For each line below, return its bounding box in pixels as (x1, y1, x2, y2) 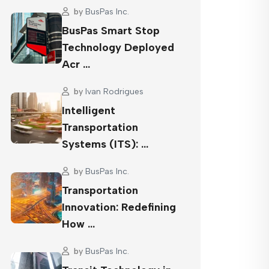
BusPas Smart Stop (62, 24, 160, 37)
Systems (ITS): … (62, 138, 148, 151)
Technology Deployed (62, 41, 174, 54)
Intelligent (62, 104, 115, 117)
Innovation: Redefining (62, 201, 176, 214)
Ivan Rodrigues (85, 86, 144, 97)
